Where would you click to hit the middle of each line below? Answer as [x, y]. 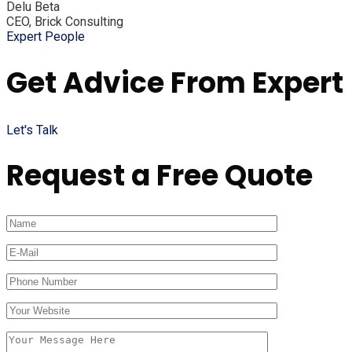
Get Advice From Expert [175, 82]
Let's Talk [32, 130]
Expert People [46, 36]
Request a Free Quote [159, 176]
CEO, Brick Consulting [65, 21]
